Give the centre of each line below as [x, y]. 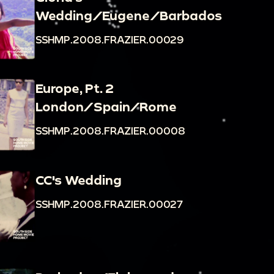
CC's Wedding [78, 180]
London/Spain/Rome [106, 107]
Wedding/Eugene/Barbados [128, 15]
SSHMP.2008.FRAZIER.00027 [109, 204]
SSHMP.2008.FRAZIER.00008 [110, 131]
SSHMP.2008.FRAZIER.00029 [109, 39]
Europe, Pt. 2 [74, 88]
